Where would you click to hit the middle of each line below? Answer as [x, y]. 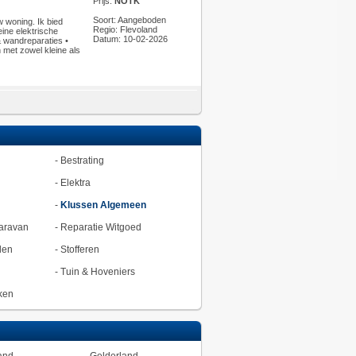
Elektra [75, 183]
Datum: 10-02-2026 [130, 39]
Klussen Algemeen [103, 205]
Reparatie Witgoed [101, 227]
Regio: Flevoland [125, 29]
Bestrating [82, 161]
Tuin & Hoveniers [97, 272]
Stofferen [79, 250]
